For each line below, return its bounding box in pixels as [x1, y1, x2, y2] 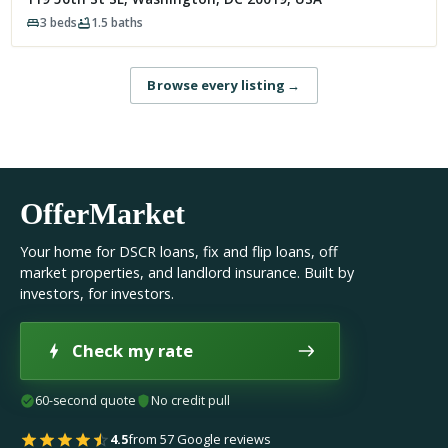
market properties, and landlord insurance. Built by [20, 263, 354, 283]
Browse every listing [147, 76, 286, 95]
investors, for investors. [20, 284, 174, 304]
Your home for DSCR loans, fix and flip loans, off [20, 242, 338, 262]
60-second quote [35, 392, 137, 410]
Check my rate [72, 339, 194, 363]
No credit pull [151, 392, 231, 410]
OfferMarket [20, 198, 185, 231]
